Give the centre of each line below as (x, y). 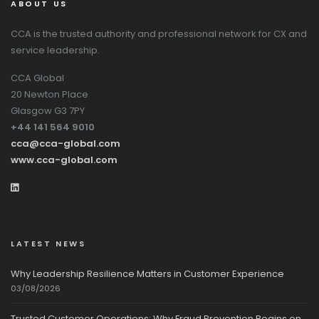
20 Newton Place (49, 94)
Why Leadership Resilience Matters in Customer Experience (147, 274)
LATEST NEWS (48, 244)
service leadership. (55, 50)
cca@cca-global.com (66, 143)
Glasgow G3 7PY (48, 111)
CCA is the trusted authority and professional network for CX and (159, 34)
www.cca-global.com (64, 160)
